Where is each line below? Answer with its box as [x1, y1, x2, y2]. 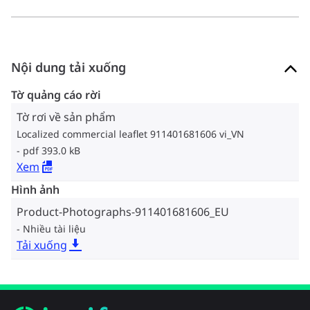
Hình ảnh [11, 181, 60, 197]
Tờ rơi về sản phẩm [17, 109, 116, 125]
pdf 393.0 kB [23, 143, 80, 157]
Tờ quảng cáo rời [11, 86, 101, 102]
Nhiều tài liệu [23, 221, 86, 235]
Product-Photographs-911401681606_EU [17, 203, 229, 219]
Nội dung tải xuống [11, 58, 126, 75]
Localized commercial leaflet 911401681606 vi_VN [17, 127, 244, 140]
